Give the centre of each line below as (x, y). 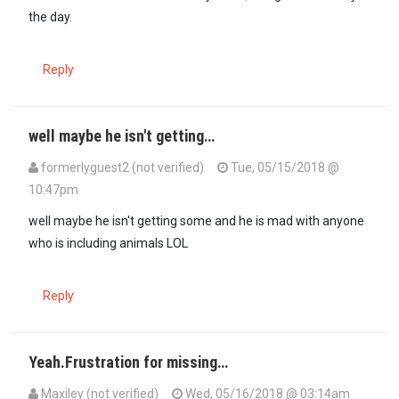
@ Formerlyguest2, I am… (155, 211)
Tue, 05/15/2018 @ (284, 167)
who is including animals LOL (108, 243)
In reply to (56, 211)
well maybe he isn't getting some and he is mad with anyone (196, 220)
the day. (50, 16)
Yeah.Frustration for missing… (128, 362)
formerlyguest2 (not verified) (122, 167)
